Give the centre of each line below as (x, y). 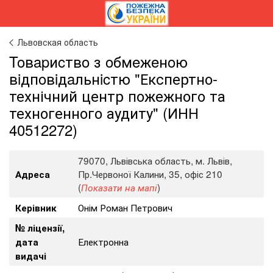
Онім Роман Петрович (125, 207)
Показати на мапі (119, 187)
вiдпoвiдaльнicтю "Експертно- (113, 78)
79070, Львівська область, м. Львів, (155, 160)
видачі (31, 256)
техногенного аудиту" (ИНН (104, 112)
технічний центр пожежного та (117, 95)
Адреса (33, 174)
